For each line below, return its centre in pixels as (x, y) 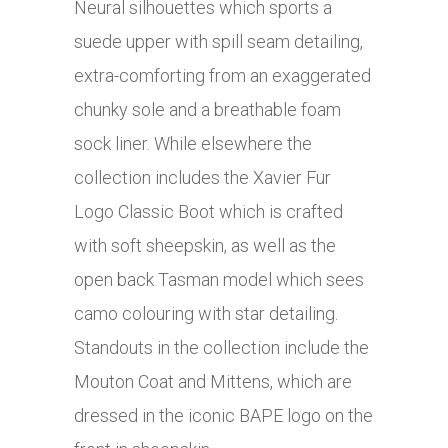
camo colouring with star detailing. (206, 314)
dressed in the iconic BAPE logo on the (223, 416)
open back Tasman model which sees (219, 280)
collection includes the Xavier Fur (202, 178)
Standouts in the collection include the (221, 348)
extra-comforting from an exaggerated (222, 76)
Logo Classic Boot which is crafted (208, 212)
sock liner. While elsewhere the (193, 144)
